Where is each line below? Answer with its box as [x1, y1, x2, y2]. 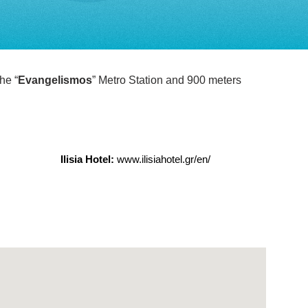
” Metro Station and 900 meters [92, 74, 242, 86]
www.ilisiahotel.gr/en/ [113, 154, 213, 165]
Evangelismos [18, 74, 93, 86]
